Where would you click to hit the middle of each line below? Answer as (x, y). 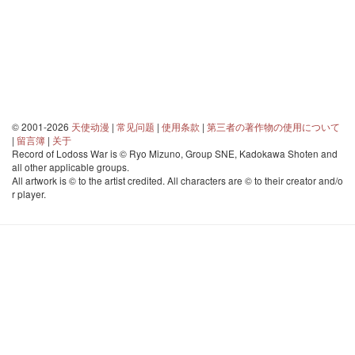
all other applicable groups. (71, 167)
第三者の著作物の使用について (273, 126)
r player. (29, 194)
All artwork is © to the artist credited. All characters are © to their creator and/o (177, 180)
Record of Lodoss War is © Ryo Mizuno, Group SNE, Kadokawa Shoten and (175, 153)
